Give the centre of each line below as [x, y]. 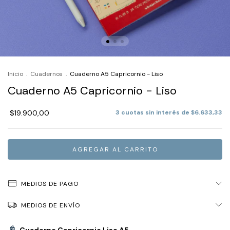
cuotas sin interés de [156, 112]
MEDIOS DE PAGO [50, 184]
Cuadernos [46, 74]
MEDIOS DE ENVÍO [50, 205]
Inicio [15, 74]
